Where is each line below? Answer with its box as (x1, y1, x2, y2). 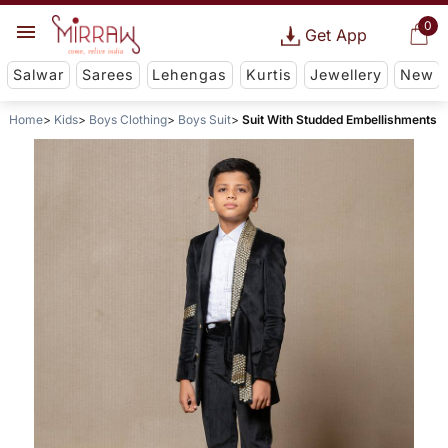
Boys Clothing (88, 112, 167, 128)
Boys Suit (177, 112, 231, 128)
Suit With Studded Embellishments (241, 112, 437, 128)
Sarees (82, 66, 135, 84)
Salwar (12, 66, 64, 84)
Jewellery (309, 66, 382, 84)
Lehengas (152, 66, 228, 84)
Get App (304, 25, 367, 45)
